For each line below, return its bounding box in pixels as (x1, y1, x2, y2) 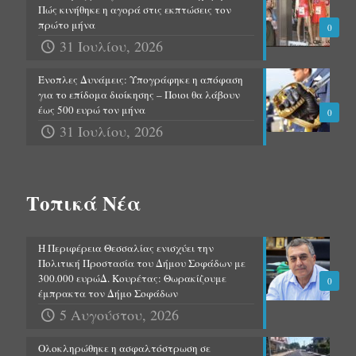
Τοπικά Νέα (26, 188, 141, 218)
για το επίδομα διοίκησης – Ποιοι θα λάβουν (38, 87, 240, 102)
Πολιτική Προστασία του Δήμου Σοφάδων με (38, 255, 246, 270)
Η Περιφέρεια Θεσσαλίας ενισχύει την (38, 240, 214, 255)
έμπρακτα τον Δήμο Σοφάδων (38, 285, 178, 300)
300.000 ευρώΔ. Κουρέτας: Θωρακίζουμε (38, 270, 226, 285)
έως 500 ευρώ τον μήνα (38, 102, 145, 117)
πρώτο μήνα (38, 17, 95, 32)
